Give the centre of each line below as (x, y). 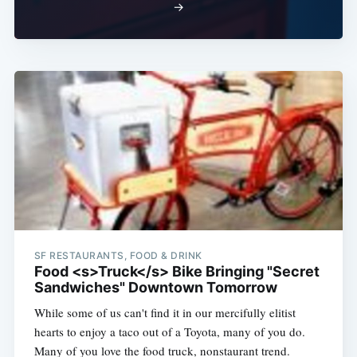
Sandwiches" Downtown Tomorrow (155, 288)
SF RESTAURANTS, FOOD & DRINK (118, 256)
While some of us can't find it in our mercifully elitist (165, 313)
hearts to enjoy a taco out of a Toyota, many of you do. (169, 332)
